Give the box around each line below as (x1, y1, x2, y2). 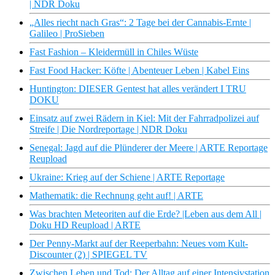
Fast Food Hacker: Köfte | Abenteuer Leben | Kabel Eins (29, 65, 249, 76)
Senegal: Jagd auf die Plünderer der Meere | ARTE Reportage (29, 142, 268, 153)
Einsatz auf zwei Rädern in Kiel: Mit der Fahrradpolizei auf (29, 113, 259, 124)
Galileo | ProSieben (29, 28, 104, 39)
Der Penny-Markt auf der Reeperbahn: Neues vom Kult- (29, 238, 248, 249)
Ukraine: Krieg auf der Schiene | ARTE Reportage (29, 172, 225, 183)
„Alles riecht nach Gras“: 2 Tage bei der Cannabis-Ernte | (29, 17, 251, 28)
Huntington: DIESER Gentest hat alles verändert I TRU (29, 83, 246, 95)
